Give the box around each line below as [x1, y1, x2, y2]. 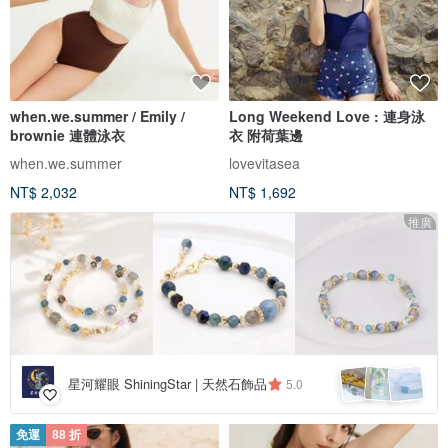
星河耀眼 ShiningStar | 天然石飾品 [68, 373, 267, 393]
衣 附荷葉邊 [229, 125, 303, 146]
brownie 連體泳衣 [10, 125, 125, 146]
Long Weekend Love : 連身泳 [229, 106, 425, 127]
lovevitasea [229, 152, 300, 173]
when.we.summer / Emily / [10, 106, 185, 127]
